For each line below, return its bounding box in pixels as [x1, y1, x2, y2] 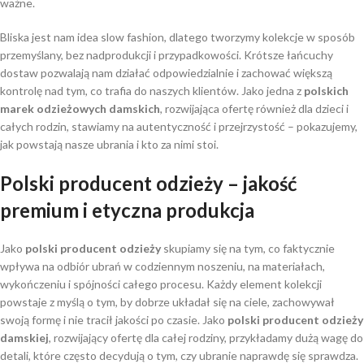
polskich [304, 84, 349, 98]
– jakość [223, 171, 297, 196]
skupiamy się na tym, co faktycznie [161, 241, 335, 256]
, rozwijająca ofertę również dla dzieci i [160, 102, 349, 116]
